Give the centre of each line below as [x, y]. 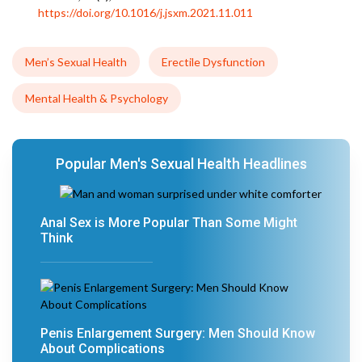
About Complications [103, 349]
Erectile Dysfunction [213, 62]
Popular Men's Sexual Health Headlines [181, 164]
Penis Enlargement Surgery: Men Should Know [178, 333]
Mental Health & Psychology [97, 98]
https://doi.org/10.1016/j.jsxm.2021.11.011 [145, 13]
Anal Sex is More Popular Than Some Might [169, 223]
